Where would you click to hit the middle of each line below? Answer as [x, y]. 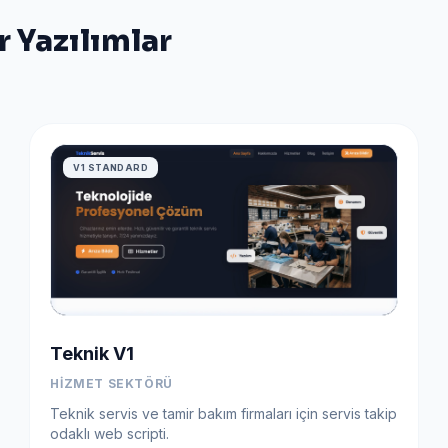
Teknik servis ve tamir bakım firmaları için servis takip [224, 413]
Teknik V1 [92, 353]
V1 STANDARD [111, 167]
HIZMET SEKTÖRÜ [111, 383]
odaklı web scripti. [110, 433]
